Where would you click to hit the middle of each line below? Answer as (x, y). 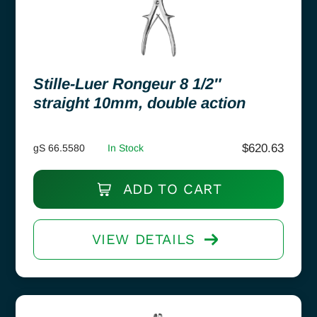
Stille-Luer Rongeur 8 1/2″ (127, 83)
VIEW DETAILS (143, 239)
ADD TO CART (170, 189)
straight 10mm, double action (139, 103)
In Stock (126, 148)
